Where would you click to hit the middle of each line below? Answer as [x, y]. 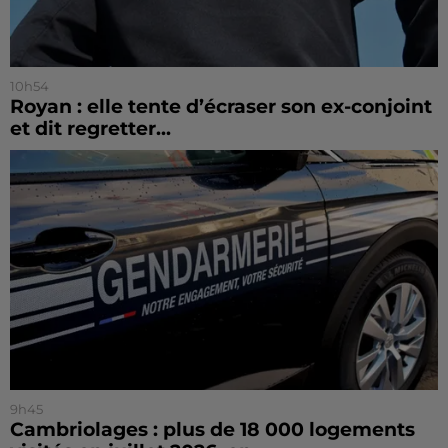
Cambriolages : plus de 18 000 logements [212, 430]
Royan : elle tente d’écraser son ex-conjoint [221, 106]
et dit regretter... [90, 128]
